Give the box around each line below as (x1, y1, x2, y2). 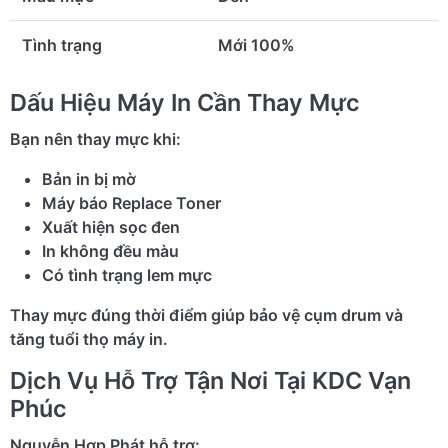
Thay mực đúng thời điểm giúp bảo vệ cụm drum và (10, 304, 403, 325)
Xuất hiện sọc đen (42, 216, 180, 237)
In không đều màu (42, 240, 179, 261)
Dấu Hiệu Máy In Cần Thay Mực (10, 87, 360, 117)
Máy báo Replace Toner (42, 192, 221, 213)
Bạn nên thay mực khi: (10, 128, 181, 149)
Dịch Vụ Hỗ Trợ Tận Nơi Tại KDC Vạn (10, 365, 411, 395)
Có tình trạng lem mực (42, 264, 212, 285)
